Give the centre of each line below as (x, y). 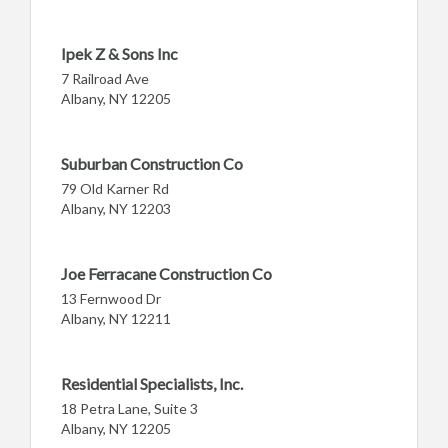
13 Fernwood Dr (111, 298)
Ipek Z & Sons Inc (119, 53)
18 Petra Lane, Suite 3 (129, 408)
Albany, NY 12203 (116, 208)
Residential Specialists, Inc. (152, 383)
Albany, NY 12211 (116, 318)
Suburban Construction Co (152, 163)
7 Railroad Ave (105, 78)
